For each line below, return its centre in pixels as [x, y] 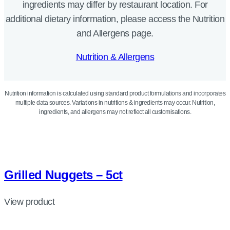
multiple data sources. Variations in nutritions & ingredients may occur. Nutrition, [115, 103]
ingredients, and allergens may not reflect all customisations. [115, 112]
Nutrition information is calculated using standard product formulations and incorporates [115, 94]
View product [29, 202]
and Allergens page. [115, 34]
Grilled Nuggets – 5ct [63, 175]
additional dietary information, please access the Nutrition [115, 19]
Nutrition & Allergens [115, 57]
